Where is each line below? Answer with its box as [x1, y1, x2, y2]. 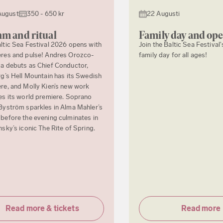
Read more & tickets [5, 204, 79, 214]
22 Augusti [147, 9, 180, 18]
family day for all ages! [139, 51, 208, 60]
